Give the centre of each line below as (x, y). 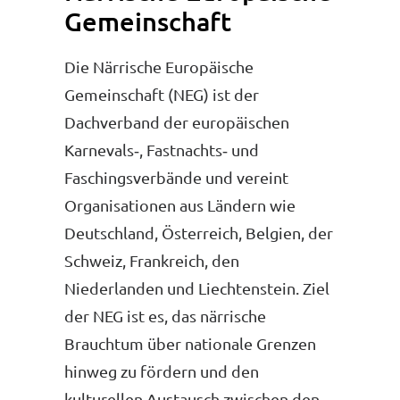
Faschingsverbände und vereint (176, 177)
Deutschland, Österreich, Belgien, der (199, 233)
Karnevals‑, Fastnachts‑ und (162, 150)
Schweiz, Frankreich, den (152, 260)
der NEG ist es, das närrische (165, 316)
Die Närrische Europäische (159, 67)
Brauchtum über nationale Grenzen (190, 343)
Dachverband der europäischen (177, 122)
